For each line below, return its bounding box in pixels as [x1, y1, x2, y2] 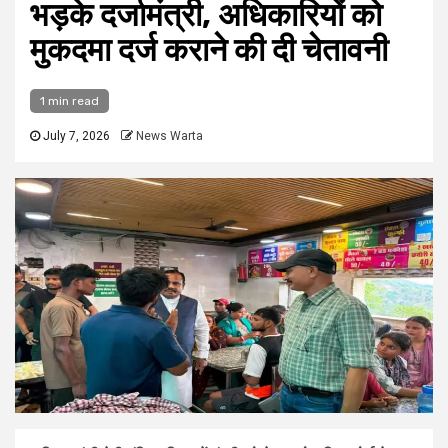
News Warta [136, 129, 203, 143]
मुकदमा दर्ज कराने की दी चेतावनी [30, 31, 388, 69]
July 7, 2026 [40, 129, 110, 143]
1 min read [40, 94, 99, 108]
